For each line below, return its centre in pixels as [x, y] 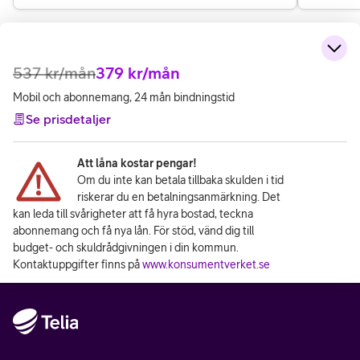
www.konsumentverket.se [206, 264]
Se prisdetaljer [68, 119]
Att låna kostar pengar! [137, 163]
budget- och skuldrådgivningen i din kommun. [126, 247]
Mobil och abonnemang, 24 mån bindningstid [124, 97]
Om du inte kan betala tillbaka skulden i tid [180, 180]
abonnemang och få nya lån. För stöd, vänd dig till [133, 231]
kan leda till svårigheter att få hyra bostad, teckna [133, 214]
